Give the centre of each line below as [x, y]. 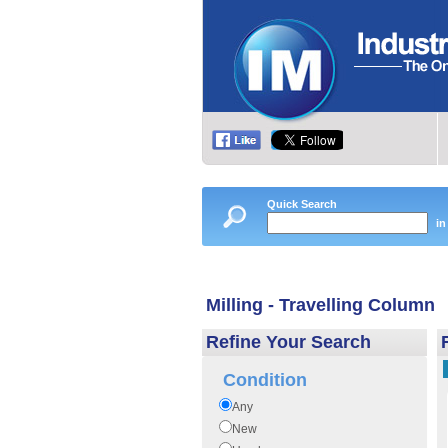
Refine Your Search [288, 342]
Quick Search [302, 204]
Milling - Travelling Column [320, 305]
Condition [265, 380]
